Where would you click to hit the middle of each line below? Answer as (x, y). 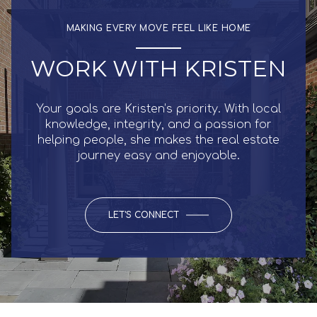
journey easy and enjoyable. (158, 156)
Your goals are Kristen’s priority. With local (158, 109)
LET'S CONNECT (144, 215)
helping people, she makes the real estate (158, 140)
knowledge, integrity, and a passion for (158, 125)
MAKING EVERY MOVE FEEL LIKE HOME (158, 28)
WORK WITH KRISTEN (158, 68)
